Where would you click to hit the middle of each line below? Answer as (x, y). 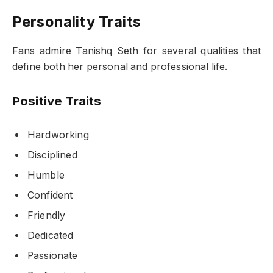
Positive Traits (57, 101)
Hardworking (58, 135)
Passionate (53, 256)
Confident (50, 196)
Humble (46, 175)
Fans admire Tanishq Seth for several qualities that (136, 51)
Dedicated (51, 236)
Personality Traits (76, 22)
